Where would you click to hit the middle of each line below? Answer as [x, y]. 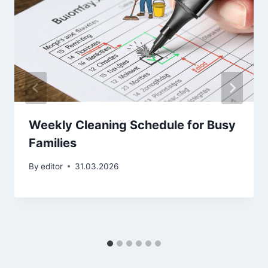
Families [53, 143]
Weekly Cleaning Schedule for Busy [132, 125]
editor [52, 166]
